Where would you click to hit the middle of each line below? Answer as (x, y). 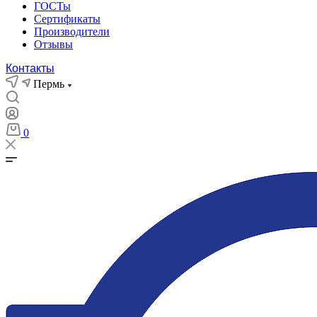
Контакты (30, 68)
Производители (72, 31)
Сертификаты (67, 19)
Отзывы (53, 44)
